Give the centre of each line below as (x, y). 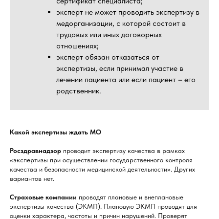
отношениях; (77, 46)
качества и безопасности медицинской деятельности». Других (102, 169)
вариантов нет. (32, 179)
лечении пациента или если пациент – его (126, 80)
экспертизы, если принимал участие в (120, 68)
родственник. (79, 91)
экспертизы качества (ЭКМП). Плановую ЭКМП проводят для (103, 207)
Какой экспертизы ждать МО (55, 132)
